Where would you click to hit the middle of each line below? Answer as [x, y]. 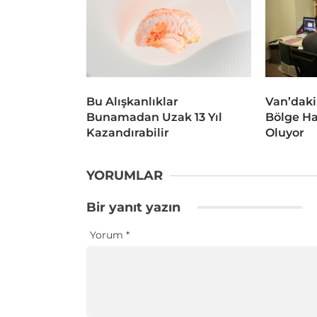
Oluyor [285, 133]
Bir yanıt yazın [135, 208]
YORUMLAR [125, 176]
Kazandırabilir [128, 133]
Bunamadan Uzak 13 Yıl [154, 117]
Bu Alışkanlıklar [132, 102]
